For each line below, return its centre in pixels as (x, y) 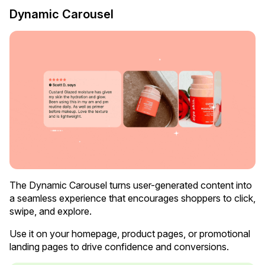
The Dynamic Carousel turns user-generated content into (131, 185)
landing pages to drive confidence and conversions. (120, 247)
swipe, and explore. (51, 211)
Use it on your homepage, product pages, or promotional (130, 234)
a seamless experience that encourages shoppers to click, (132, 198)
